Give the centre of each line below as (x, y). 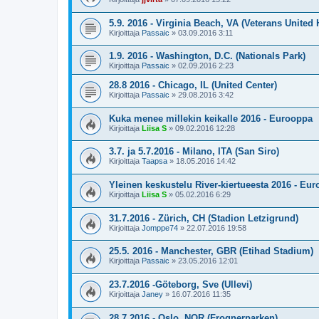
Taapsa (155, 161)
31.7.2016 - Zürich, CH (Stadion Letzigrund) (204, 218)
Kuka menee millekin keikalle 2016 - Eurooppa (211, 118)
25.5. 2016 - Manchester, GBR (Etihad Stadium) (211, 251)
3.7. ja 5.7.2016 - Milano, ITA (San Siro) (194, 152)
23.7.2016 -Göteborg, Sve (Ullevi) (181, 285)
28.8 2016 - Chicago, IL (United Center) (193, 85)
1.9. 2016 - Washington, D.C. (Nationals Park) (207, 56)
